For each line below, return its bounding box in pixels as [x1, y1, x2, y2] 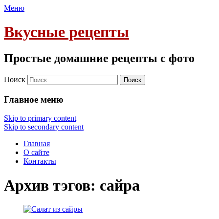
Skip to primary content [4, 114, 76, 123]
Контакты [23, 157, 56, 166]
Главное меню [4, 94, 64, 105]
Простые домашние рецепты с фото [4, 51, 195, 65]
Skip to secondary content [4, 123, 84, 131]
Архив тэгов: [4, 176, 100, 194]
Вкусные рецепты [4, 23, 129, 41]
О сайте [23, 148, 49, 157]
